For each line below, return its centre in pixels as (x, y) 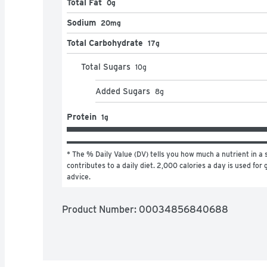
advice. (79, 176)
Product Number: (100, 209)
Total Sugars (106, 66)
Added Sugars (123, 91)
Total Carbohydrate (105, 43)
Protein (82, 117)
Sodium (81, 22)
